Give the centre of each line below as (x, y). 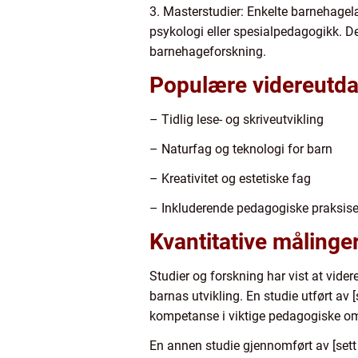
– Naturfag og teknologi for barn (241, 149)
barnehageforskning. (208, 51)
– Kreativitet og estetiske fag (230, 178)
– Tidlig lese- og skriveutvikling (237, 119)
